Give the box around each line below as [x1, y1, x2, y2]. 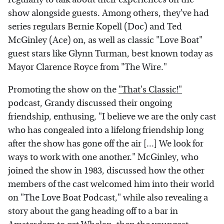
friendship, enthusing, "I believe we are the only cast [8, 111, 216, 122]
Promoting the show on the [8, 84, 118, 95]
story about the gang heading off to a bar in [8, 206, 178, 217]
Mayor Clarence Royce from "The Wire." [8, 62, 169, 73]
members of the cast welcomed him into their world [8, 179, 214, 190]
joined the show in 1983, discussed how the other [8, 165, 204, 176]
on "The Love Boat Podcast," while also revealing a [8, 192, 208, 203]
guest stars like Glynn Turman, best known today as [8, 48, 213, 59]
